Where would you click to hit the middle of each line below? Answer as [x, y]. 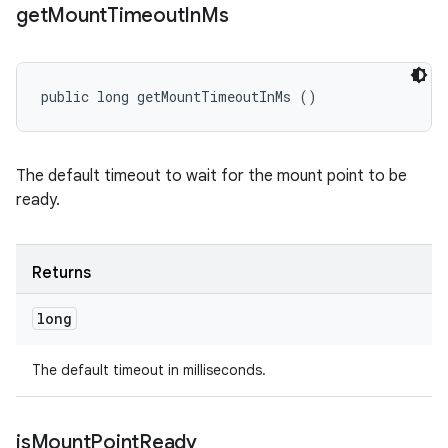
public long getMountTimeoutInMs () [179, 96]
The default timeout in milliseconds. [149, 370]
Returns [61, 273]
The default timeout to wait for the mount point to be [211, 176]
